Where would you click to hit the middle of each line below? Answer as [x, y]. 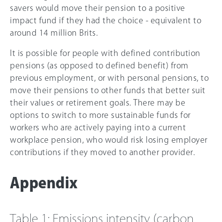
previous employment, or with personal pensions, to [109, 78]
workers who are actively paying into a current [98, 127]
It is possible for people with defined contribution [105, 53]
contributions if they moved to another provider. [102, 152]
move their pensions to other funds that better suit [108, 90]
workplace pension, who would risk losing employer [109, 139]
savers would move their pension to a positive [98, 8]
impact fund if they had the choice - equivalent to [106, 20]
